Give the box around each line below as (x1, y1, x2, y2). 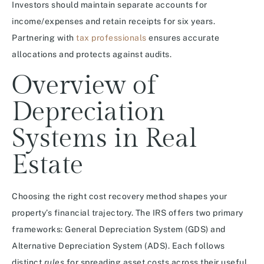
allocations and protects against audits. (12, 49, 171, 60)
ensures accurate (146, 33, 219, 43)
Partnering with (12, 33, 76, 43)
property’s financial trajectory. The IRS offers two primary (12, 208, 243, 218)
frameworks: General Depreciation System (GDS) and (12, 225, 226, 235)
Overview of (12, 70, 156, 102)
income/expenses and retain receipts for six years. (12, 16, 215, 27)
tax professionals (76, 33, 147, 43)
